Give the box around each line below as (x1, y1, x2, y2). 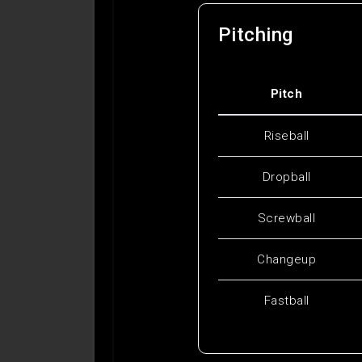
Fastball (263, 293, 309, 309)
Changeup (257, 252, 316, 267)
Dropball (262, 170, 311, 185)
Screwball (257, 211, 316, 226)
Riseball (263, 128, 309, 144)
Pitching (217, 23, 293, 47)
